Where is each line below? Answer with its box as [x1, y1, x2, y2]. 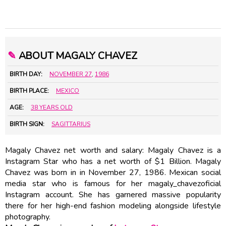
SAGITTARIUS [51, 120, 90, 128]
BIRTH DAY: [10, 70, 42, 78]
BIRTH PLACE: [10, 86, 49, 95]
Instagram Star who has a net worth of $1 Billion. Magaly [5, 155, 221, 167]
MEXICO [56, 86, 79, 95]
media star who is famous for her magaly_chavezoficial [5, 178, 221, 189]
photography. [5, 211, 52, 222]
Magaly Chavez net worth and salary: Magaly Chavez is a [5, 144, 221, 156]
